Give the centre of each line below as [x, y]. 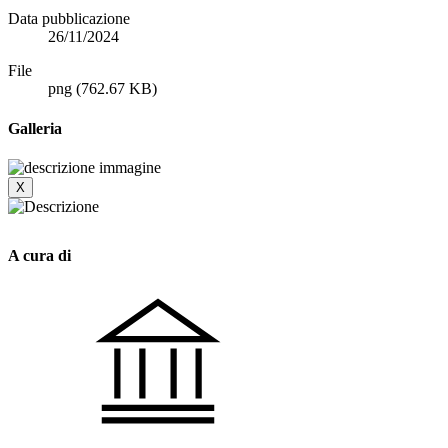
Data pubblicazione [69, 19]
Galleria [35, 128]
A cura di [39, 256]
